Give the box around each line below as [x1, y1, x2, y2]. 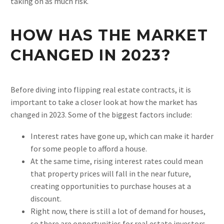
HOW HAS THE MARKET [10, 25, 208, 44]
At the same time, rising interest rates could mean [30, 155, 203, 166]
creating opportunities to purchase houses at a [30, 180, 191, 191]
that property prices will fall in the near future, [30, 168, 191, 178]
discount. [30, 193, 61, 203]
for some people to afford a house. [30, 143, 147, 153]
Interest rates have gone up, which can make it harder [30, 130, 213, 141]
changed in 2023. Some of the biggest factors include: [10, 109, 192, 119]
